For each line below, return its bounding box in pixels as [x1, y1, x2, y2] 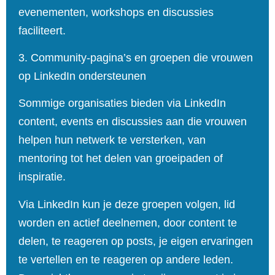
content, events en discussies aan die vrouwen [18, 115, 247, 128]
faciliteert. [18, 24, 69, 37]
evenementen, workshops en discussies [18, 6, 214, 18]
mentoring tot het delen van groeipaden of [18, 152, 223, 165]
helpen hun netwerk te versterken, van [18, 134, 206, 147]
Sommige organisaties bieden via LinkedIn [18, 97, 226, 110]
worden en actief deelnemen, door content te [18, 216, 237, 229]
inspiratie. [18, 171, 66, 184]
